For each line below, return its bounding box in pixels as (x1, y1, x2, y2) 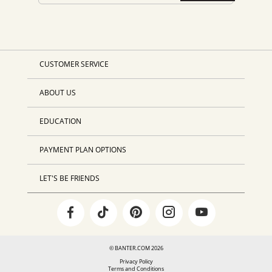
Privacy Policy (119, 257, 153, 265)
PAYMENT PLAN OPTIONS (39, 144, 126, 154)
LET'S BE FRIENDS (39, 173, 100, 183)
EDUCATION (39, 116, 81, 126)
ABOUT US (39, 87, 76, 97)
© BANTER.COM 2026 (109, 243, 163, 252)
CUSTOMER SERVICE (39, 59, 109, 69)
